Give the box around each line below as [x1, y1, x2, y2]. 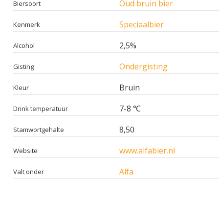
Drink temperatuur [13, 104, 68, 113]
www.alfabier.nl [119, 145, 175, 156]
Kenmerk [13, 20, 40, 29]
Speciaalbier [119, 19, 164, 30]
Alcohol [13, 41, 35, 50]
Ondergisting [119, 61, 168, 72]
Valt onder [13, 167, 44, 176]
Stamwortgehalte [13, 125, 64, 134]
